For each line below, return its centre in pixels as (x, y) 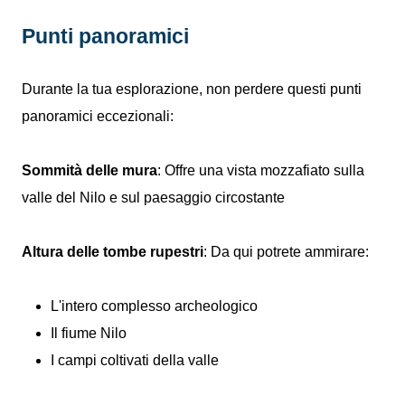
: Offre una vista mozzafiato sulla (261, 170)
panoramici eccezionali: (98, 116)
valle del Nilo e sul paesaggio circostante (153, 198)
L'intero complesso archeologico (154, 306)
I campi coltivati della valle (135, 360)
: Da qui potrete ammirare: (286, 252)
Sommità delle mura (89, 170)
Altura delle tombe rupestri (113, 252)
